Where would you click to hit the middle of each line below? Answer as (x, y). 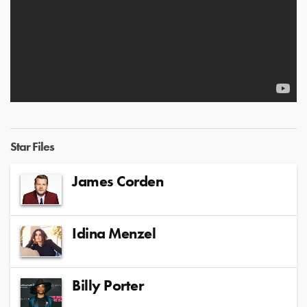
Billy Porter (108, 285)
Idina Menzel (114, 233)
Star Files (32, 146)
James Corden (118, 181)
